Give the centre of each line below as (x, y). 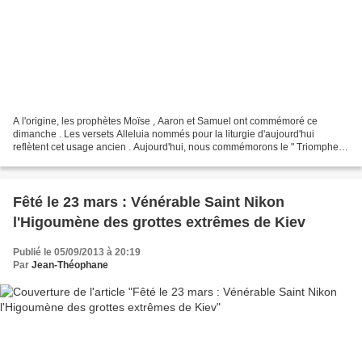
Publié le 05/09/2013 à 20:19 (77, 252)
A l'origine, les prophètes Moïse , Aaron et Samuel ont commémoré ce (165, 121)
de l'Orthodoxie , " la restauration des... (97, 160)
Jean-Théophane (70, 265)
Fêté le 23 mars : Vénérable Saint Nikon (149, 202)
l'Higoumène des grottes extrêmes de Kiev (159, 222)
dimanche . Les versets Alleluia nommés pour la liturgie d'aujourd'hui (164, 134)
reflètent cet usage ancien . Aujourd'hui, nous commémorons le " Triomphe (176, 147)
